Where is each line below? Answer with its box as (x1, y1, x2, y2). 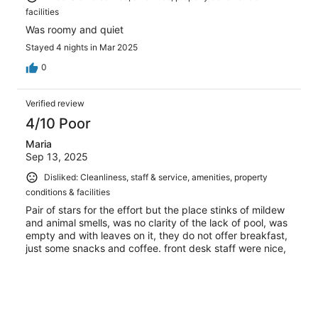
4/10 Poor (26, 115, 91, 132)
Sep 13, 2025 (26, 150, 88, 163)
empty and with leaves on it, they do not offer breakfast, (26, 229, 287, 241)
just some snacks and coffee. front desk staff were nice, (26, 241, 286, 254)
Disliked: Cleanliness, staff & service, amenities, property (44, 172, 268, 182)
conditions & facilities (26, 186, 110, 197)
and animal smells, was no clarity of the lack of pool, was (26, 216, 287, 229)
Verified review (26, 98, 84, 109)
